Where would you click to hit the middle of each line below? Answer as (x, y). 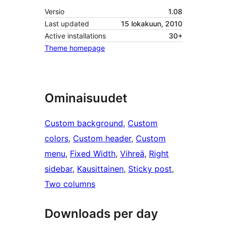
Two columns (70, 184)
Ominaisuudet (86, 98)
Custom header (102, 139)
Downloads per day (101, 214)
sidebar (59, 169)
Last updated (67, 24)
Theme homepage (75, 48)
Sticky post (150, 169)
